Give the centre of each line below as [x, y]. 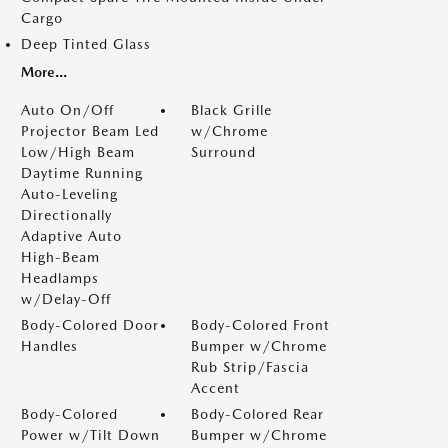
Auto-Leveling [69, 194]
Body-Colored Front [260, 325]
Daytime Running [82, 173]
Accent [215, 388]
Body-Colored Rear [257, 414]
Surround [223, 152]
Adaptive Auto [71, 236]
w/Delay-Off [66, 299]
